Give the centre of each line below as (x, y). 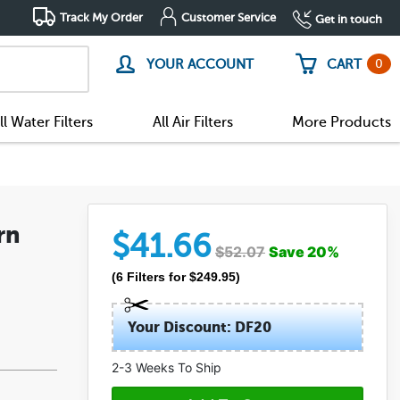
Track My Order (101, 17)
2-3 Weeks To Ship (167, 367)
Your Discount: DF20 (200, 327)
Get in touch (349, 19)
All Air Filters (192, 122)
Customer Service (229, 17)
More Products (341, 122)
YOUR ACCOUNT (200, 65)
